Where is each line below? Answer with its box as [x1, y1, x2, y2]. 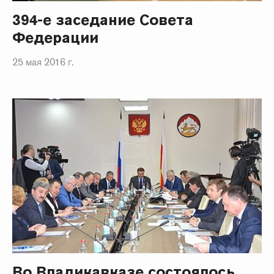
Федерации [12, 28, 99, 47]
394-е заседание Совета [12, 10, 194, 29]
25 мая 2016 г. [12, 55, 74, 68]
